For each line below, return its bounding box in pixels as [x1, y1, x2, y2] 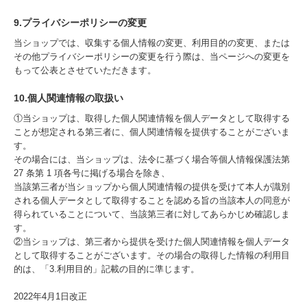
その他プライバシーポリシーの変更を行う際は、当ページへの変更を [14, 51, 290, 62]
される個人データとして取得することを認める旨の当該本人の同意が [14, 195, 290, 206]
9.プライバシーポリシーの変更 [14, 16, 147, 28]
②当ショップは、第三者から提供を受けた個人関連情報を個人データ [14, 236, 290, 247]
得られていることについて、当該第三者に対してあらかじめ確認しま [14, 209, 290, 219]
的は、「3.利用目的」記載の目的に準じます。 [14, 264, 199, 274]
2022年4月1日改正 [14, 291, 87, 302]
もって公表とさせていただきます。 [14, 65, 156, 75]
